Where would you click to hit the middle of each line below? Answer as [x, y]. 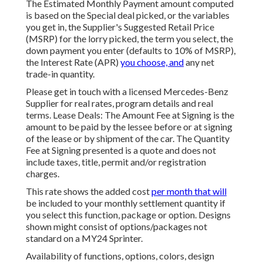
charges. [43, 174]
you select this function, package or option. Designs [128, 215]
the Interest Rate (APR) [73, 62]
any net [199, 62]
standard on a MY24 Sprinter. [84, 238]
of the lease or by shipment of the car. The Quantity [128, 139]
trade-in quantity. [60, 74]
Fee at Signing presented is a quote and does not [121, 150]
